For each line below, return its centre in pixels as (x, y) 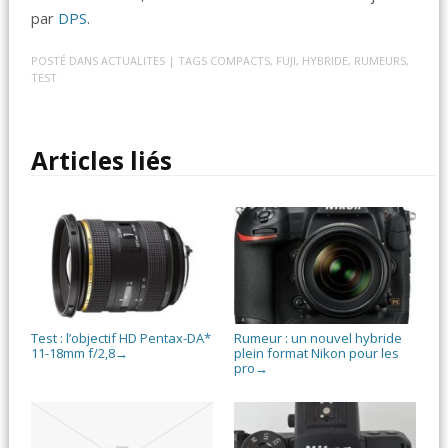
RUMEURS (380, 61)
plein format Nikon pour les (316, 352)
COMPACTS (240, 61)
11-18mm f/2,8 (73, 352)
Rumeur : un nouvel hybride (317, 337)
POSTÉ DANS (66, 61)
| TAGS (189, 61)
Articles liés (102, 161)
